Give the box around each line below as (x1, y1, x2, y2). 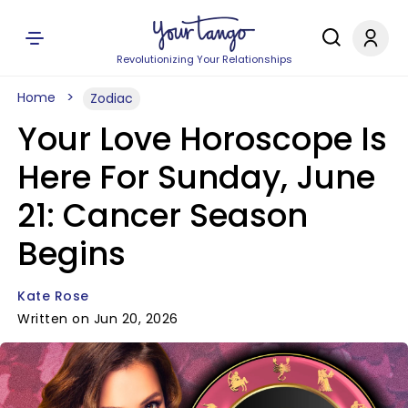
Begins (17, 231, 126, 276)
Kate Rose (17, 287, 89, 305)
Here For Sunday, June (17, 155, 375, 199)
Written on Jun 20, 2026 (17, 310, 178, 328)
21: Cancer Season (17, 193, 308, 238)
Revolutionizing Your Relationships (116, 52, 292, 66)
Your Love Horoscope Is (17, 117, 387, 161)
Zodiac (90, 89, 133, 107)
